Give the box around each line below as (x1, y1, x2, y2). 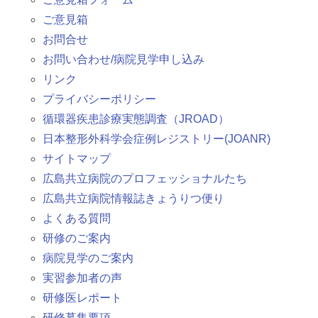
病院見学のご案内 (43, 252, 133, 265)
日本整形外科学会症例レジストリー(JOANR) (43, 133, 270, 146)
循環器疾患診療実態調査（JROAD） (43, 113, 229, 126)
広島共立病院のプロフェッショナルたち (43, 172, 247, 185)
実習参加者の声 (43, 272, 122, 285)
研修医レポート (43, 292, 122, 305)
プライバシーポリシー (43, 93, 156, 106)
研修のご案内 (43, 232, 111, 245)
